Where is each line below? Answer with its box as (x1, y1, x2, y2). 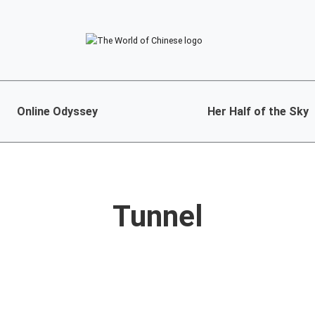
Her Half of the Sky (207, 105, 309, 119)
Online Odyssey (17, 105, 98, 119)
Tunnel (112, 199, 203, 233)
